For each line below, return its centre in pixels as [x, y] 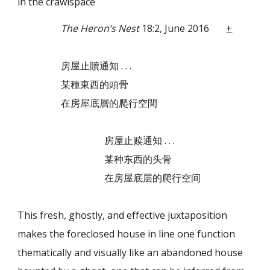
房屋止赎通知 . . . [140, 140]
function [216, 234]
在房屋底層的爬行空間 [109, 103]
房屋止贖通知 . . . [96, 65]
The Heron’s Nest [100, 28]
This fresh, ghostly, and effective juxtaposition [123, 215]
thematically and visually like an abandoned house [130, 252]
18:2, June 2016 [174, 28]
